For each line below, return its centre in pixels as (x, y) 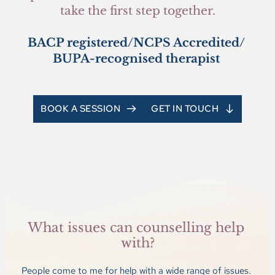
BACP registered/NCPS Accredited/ (136, 42)
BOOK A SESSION (80, 108)
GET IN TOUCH (185, 108)
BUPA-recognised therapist (137, 58)
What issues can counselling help (136, 227)
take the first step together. (137, 10)
